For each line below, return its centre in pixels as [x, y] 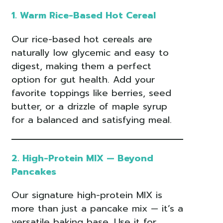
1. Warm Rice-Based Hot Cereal [83, 15]
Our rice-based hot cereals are [82, 39]
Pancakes [34, 171]
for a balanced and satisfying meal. [91, 120]
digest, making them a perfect [81, 66]
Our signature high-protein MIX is [87, 195]
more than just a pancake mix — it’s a [97, 209]
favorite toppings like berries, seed [91, 93]
